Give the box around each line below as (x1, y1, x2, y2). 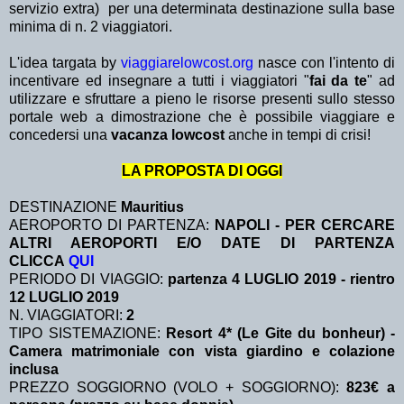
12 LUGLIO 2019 (9, 289, 119, 306)
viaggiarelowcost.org (121, 55, 253, 71)
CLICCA (9, 253, 69, 270)
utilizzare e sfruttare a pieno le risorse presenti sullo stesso (9, 91, 395, 107)
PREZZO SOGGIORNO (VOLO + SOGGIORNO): (9, 380, 347, 396)
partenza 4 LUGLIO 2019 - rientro (162, 271, 395, 288)
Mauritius (121, 199, 188, 216)
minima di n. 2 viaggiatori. (9, 19, 172, 35)
